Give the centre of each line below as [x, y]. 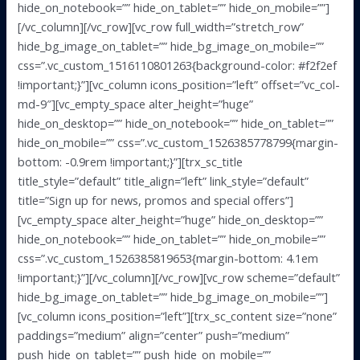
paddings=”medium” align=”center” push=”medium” [154, 335]
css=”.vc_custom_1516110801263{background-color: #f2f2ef [178, 65]
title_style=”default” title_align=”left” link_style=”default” [164, 181]
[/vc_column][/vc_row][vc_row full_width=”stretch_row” [161, 27]
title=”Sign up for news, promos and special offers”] [156, 200]
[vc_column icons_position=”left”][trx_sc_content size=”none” [178, 316]
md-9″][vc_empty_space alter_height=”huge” [136, 104]
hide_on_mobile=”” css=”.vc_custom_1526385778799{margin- [178, 143]
